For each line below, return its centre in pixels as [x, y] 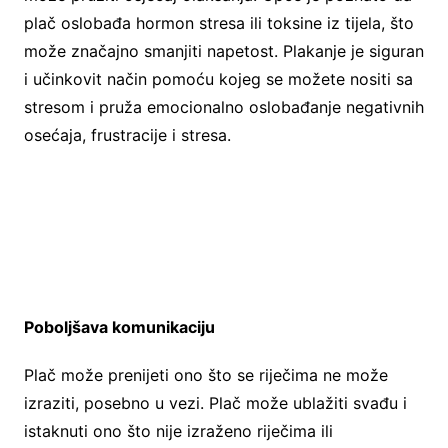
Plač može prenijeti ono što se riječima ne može [205, 375]
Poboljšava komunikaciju [119, 327]
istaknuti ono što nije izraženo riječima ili [178, 431]
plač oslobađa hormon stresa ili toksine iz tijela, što [218, 23]
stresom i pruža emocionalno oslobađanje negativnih [223, 107]
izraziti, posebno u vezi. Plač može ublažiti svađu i [215, 403]
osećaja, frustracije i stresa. [127, 135]
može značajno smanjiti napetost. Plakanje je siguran [223, 51]
